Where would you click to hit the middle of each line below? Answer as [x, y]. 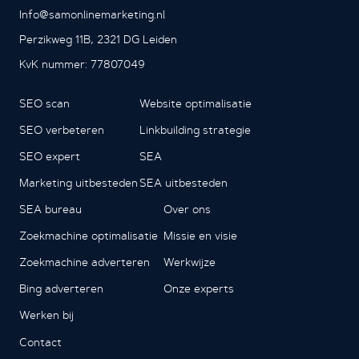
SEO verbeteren [62, 129]
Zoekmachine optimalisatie [89, 235]
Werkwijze [190, 262]
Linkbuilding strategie [196, 129]
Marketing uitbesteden [79, 182]
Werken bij [46, 315]
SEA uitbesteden [184, 182]
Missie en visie [200, 235]
